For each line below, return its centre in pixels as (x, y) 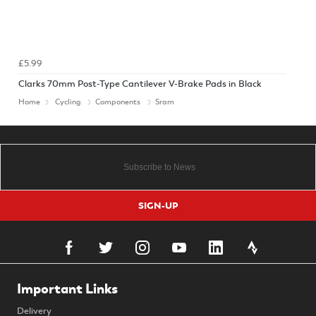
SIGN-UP (158, 205)
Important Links (67, 288)
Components (117, 102)
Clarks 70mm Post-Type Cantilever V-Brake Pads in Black (140, 84)
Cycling (67, 102)
